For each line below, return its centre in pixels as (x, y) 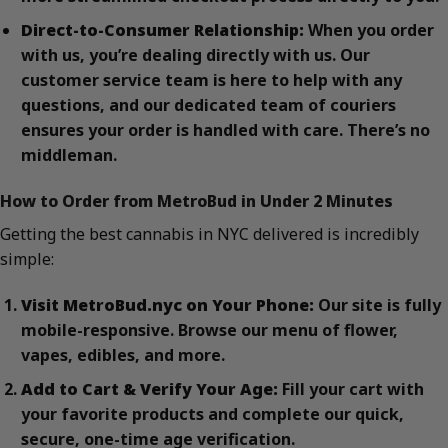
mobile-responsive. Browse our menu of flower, (209, 329)
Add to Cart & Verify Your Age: (149, 389)
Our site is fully (377, 304)
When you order (368, 30)
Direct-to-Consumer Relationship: (162, 30)
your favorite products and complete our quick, (212, 414)
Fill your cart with (350, 389)
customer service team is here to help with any (211, 80)
